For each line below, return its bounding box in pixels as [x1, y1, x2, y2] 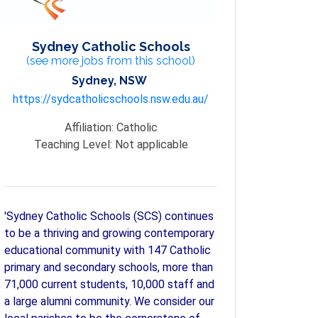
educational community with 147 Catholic [4, 243, 211, 258]
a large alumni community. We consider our [4, 295, 214, 309]
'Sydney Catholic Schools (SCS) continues [4, 209, 214, 224]
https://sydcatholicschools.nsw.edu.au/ [13, 92, 209, 106]
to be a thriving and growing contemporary [4, 226, 214, 241]
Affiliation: [64, 121, 116, 135]
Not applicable [114, 138, 188, 152]
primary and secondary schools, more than [4, 261, 213, 275]
